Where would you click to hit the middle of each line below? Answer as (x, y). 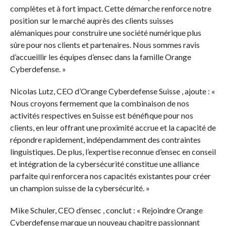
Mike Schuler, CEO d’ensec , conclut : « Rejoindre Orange (106, 210)
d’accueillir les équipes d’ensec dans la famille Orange (100, 57)
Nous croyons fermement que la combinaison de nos (99, 103)
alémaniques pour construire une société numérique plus (105, 33)
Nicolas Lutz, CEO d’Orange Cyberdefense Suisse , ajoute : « (112, 91)
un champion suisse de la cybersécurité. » (80, 188)
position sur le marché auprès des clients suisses (92, 21)
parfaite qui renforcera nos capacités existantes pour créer (110, 176)
